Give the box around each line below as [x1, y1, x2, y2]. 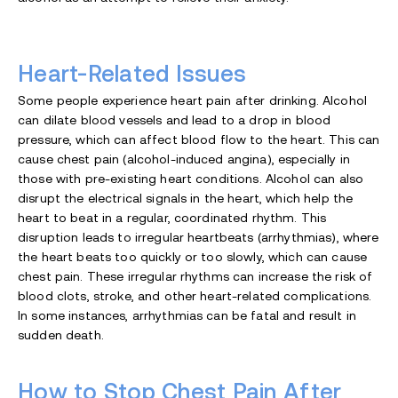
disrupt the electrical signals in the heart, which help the [18, 190, 354, 205]
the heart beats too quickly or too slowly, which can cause [18, 249, 368, 264]
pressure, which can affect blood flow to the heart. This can [18, 131, 380, 147]
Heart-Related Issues [18, 60, 247, 86]
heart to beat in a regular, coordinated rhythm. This [18, 210, 327, 225]
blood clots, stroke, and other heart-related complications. [18, 288, 372, 303]
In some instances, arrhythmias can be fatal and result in [18, 307, 356, 322]
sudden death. [18, 327, 104, 342]
